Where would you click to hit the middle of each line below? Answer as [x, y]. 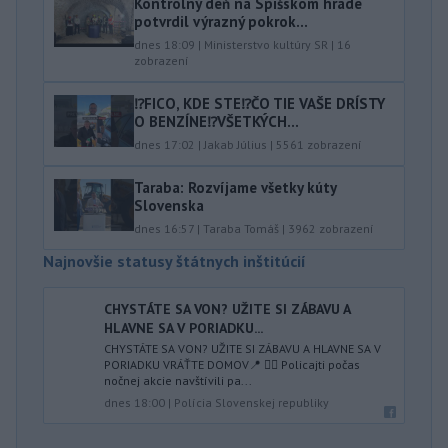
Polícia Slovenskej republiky [251, 402]
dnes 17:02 [164, 144]
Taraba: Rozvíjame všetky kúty [235, 187]
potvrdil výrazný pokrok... [221, 21]
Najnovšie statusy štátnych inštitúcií [174, 260]
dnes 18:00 [134, 402]
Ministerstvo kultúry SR [266, 44]
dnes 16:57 [164, 228]
